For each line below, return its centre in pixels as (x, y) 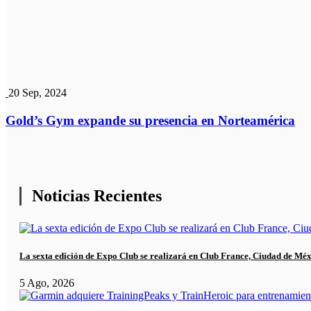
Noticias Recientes (97, 196)
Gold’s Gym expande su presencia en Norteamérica (150, 121)
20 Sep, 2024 (37, 93)
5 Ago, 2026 (47, 283)
